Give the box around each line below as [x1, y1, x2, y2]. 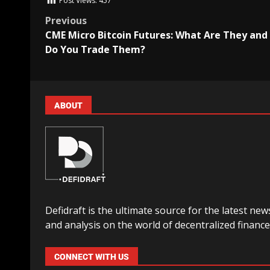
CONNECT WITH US [54, 252, 129, 262]
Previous [45, 14, 87, 28]
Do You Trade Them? [45, 43, 145, 57]
